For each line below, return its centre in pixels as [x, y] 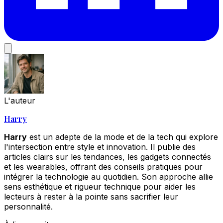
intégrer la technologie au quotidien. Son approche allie [109, 177]
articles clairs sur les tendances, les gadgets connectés [108, 157]
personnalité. [28, 207]
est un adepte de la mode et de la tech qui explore [122, 137]
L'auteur [20, 101]
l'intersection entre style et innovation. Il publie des [100, 147]
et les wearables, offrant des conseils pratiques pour [103, 167]
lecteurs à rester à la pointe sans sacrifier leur [91, 197]
